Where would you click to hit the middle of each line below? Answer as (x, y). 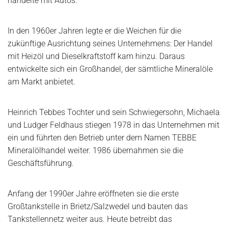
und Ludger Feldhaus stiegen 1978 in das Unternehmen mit (113, 125)
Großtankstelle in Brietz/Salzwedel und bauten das (98, 207)
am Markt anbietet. (41, 82)
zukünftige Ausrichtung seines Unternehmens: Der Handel (110, 44)
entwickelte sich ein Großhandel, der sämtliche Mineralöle (110, 69)
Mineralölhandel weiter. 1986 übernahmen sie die (95, 151)
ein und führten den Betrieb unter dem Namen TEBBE (102, 138)
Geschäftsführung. (41, 163)
